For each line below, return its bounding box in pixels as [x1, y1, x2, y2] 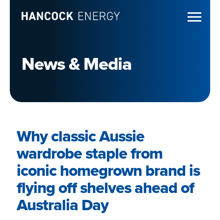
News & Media [22, 51, 132, 77]
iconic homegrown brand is [17, 159, 200, 182]
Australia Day [17, 193, 109, 217]
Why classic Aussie [17, 124, 144, 148]
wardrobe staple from [17, 141, 163, 165]
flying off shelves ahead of [17, 176, 194, 199]
